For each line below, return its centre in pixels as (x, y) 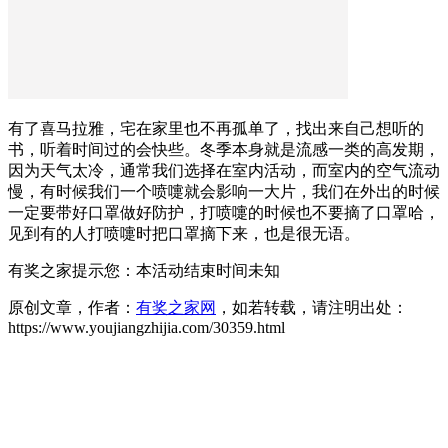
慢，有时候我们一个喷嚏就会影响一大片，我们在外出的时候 (224, 191)
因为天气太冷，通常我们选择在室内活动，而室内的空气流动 (224, 170)
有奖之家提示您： (72, 270)
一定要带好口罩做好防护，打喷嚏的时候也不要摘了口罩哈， (224, 212)
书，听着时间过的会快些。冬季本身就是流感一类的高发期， (224, 149)
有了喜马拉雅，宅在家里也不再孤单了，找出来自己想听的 (216, 128)
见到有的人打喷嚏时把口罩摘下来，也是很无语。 (184, 233)
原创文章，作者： (72, 307)
